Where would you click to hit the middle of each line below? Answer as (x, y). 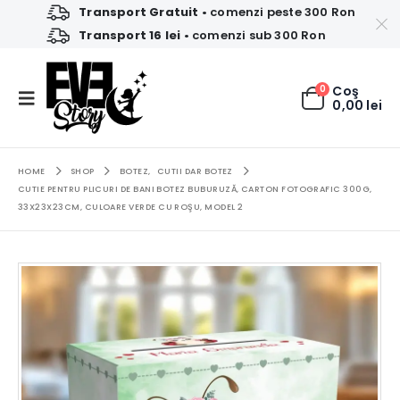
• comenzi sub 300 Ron (253, 35)
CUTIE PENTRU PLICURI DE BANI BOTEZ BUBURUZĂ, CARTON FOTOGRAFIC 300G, (195, 189)
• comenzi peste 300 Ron (277, 12)
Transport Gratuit (139, 12)
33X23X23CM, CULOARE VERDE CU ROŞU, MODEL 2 (131, 207)
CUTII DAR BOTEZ (195, 171)
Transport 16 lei (130, 35)
